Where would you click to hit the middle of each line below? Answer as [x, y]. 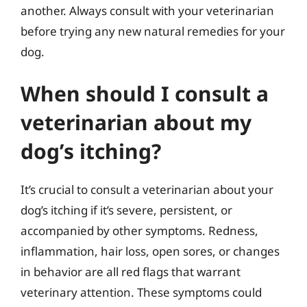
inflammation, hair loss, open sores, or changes [150, 251]
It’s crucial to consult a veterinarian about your [147, 189]
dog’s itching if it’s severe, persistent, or [126, 210]
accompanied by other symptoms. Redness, [139, 231]
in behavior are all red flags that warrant [131, 272]
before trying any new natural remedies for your [153, 31]
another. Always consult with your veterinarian [147, 10]
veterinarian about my [136, 122]
